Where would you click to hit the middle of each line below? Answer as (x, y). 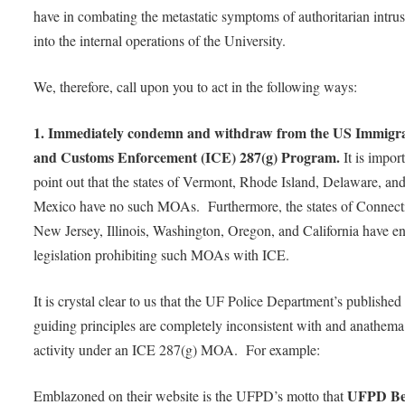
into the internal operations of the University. (164, 41)
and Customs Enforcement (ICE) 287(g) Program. (189, 156)
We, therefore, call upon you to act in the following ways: (196, 87)
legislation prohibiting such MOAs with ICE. (166, 254)
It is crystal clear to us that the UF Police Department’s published (218, 300)
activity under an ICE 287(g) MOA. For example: (177, 349)
